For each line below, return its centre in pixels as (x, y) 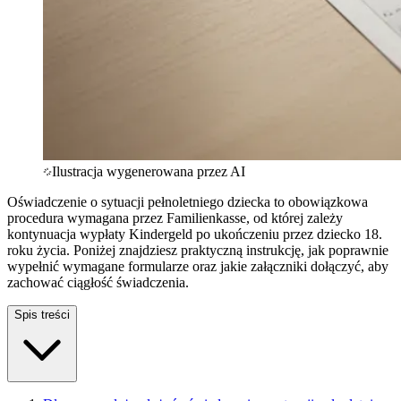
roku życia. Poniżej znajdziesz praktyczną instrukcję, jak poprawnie (198, 250)
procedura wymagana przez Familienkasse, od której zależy (175, 218)
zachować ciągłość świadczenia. (98, 282)
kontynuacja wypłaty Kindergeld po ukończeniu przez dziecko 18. (195, 234)
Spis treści (42, 314)
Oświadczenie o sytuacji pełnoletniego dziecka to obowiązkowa (188, 201)
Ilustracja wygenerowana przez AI (149, 171)
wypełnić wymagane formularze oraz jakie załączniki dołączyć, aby (198, 266)
